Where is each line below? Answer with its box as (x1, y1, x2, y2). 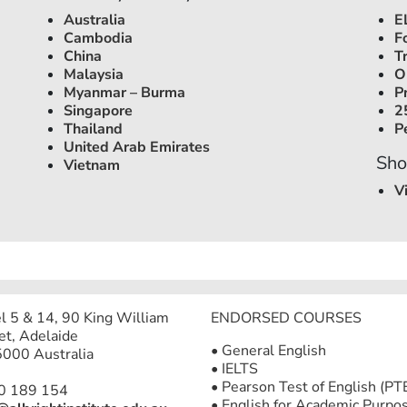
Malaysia (63, 65, 124, 84)
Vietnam (63, 155, 120, 175)
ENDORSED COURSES (211, 308, 362, 328)
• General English (211, 341, 326, 361)
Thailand (63, 119, 123, 139)
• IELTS (211, 359, 258, 379)
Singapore (63, 101, 133, 121)
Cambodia (63, 28, 133, 48)
